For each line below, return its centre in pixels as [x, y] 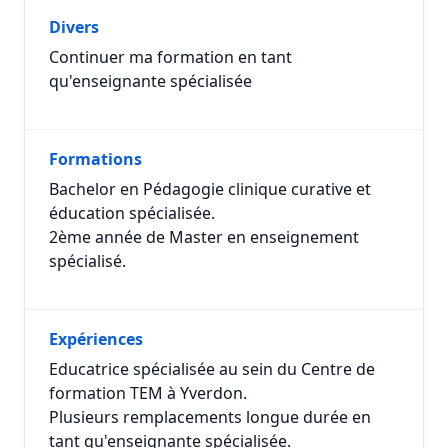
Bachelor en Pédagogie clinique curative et [210, 189]
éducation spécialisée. [132, 213]
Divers [74, 27]
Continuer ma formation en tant [170, 57]
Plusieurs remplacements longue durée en [210, 417]
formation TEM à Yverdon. [148, 393]
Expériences [96, 339]
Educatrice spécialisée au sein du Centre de [212, 369]
